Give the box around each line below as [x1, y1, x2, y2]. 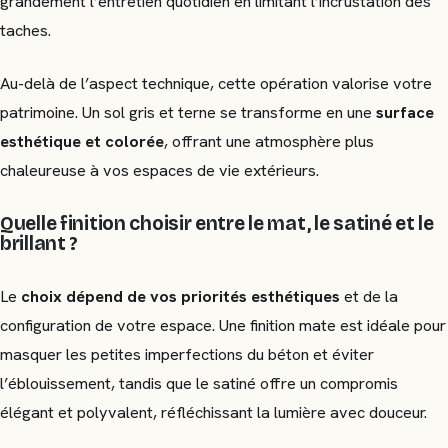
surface [376, 101, 434, 123]
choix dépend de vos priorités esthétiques [21, 285, 340, 307]
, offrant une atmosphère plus [164, 130, 374, 152]
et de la [340, 285, 398, 307]
